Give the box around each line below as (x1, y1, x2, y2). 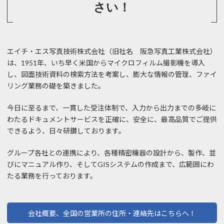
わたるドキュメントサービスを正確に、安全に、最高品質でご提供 (7, 115, 217, 124)
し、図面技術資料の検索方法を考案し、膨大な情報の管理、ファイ (7, 70, 217, 79)
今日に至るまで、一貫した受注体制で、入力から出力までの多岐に (7, 103, 216, 112)
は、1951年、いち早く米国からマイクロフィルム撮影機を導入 (7, 58, 205, 67)
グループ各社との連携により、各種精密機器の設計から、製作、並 (7, 148, 216, 157)
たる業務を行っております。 (7, 171, 97, 180)
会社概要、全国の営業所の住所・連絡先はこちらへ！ (28, 208, 196, 217)
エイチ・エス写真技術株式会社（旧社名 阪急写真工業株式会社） (7, 47, 217, 56)
